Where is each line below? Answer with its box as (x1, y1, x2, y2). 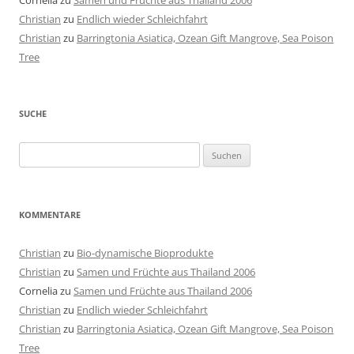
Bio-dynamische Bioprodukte (77, 246, 213, 261)
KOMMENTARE (19, 209, 81, 221)
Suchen (18, 144, 53, 159)
